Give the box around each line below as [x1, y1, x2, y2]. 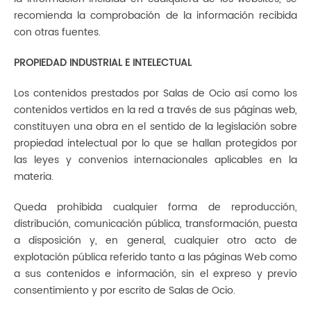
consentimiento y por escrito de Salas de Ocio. [14, 283, 235, 299]
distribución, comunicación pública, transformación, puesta [14, 216, 297, 232]
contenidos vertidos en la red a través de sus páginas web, [14, 102, 297, 118]
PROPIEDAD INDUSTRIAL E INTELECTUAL [14, 55, 192, 71]
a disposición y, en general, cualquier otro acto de [14, 233, 297, 249]
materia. [14, 169, 53, 185]
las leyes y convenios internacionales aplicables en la [14, 152, 297, 168]
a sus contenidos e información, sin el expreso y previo [14, 266, 297, 282]
